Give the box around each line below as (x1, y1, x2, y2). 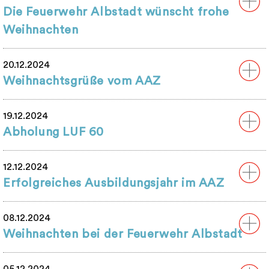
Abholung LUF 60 (3, 126, 104, 139)
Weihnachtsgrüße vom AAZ (3, 75, 161, 88)
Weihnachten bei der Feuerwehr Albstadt (3, 228, 243, 241)
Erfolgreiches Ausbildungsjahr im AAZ (3, 177, 225, 190)
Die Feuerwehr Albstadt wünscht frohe (3, 6, 229, 19)
